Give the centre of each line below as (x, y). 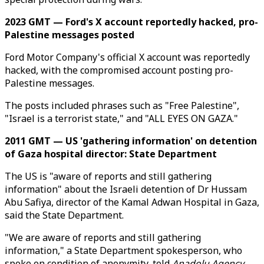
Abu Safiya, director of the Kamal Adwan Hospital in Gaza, (132, 202)
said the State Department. (64, 215)
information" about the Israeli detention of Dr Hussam (126, 189)
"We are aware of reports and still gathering (103, 237)
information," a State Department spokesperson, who (123, 250)
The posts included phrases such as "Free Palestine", (122, 105)
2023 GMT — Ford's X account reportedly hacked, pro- (131, 22)
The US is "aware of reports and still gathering (108, 176)
